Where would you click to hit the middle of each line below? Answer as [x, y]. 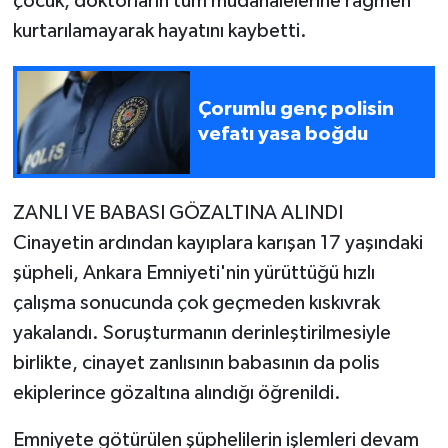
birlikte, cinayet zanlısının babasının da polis [196, 363]
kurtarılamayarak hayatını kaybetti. [159, 31]
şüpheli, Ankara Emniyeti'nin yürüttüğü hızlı [193, 273]
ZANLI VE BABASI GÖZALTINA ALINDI [177, 213]
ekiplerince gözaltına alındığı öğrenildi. [176, 393]
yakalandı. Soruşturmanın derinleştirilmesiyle [201, 333]
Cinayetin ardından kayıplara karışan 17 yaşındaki [217, 243]
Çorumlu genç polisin [296, 109]
